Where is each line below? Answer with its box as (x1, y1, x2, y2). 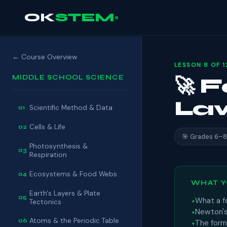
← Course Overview (12, 53, 77, 61)
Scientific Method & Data (29, 103, 112, 112)
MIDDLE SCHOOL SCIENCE (12, 73, 125, 82)
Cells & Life (29, 123, 65, 132)
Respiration (29, 150, 67, 159)
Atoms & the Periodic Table (29, 216, 119, 225)
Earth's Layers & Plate (29, 188, 100, 198)
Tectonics (29, 197, 61, 206)
